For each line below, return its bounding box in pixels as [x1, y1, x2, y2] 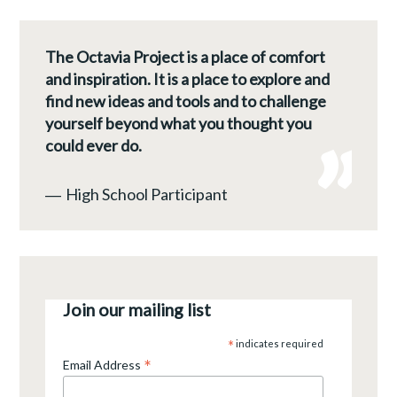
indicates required [233, 337, 323, 349]
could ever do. [45, 135, 143, 155]
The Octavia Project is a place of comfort [45, 46, 326, 66]
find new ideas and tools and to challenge [45, 90, 327, 111]
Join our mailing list [63, 299, 212, 320]
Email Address [63, 356, 144, 372]
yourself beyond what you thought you [45, 113, 313, 133]
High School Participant [66, 183, 229, 204]
